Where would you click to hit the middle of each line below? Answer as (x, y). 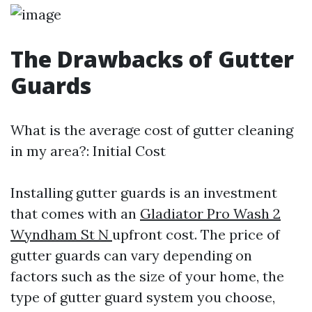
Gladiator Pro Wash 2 (210, 213)
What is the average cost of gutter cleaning (152, 130)
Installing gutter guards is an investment (144, 193)
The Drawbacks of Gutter (152, 59)
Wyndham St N (61, 234)
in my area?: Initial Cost (88, 151)
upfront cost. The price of (196, 234)
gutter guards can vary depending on (131, 255)
